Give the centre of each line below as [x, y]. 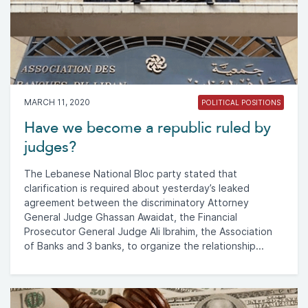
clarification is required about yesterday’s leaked [137, 188]
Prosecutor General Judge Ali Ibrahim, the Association [148, 231]
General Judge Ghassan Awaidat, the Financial [131, 217]
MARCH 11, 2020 [57, 102]
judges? [50, 147]
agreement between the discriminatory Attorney [136, 202]
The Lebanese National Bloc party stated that [131, 174]
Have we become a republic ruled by [147, 128]
